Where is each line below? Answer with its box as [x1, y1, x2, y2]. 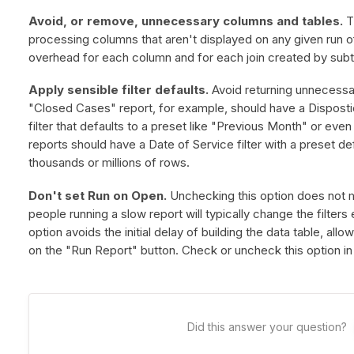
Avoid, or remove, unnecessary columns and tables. [28, 13, 343, 28]
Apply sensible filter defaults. [28, 82, 209, 98]
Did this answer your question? [186, 320, 347, 334]
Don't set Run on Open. [28, 187, 167, 203]
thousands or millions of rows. [28, 155, 190, 171]
